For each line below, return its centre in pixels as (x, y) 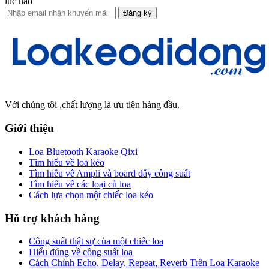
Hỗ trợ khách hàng (52, 218)
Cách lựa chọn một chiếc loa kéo (91, 195)
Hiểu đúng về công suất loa (81, 252)
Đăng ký (138, 13)
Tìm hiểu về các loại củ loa (80, 184)
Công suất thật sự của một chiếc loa (96, 241)
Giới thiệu (29, 128)
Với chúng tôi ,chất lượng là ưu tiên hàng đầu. (92, 105)
